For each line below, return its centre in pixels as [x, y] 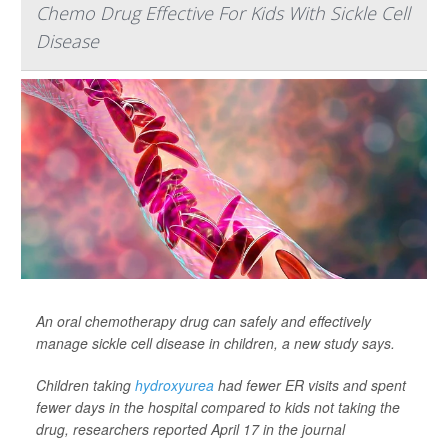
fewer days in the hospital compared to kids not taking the [218, 406]
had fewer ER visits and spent [310, 384]
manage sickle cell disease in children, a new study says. [215, 342]
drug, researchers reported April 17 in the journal [190, 428]
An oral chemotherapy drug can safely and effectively [203, 320]
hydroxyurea [174, 384]
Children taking [85, 384]
